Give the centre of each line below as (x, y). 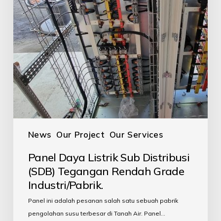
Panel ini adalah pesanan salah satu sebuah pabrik (103, 200)
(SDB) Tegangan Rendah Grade (106, 171)
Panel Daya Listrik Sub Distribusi (109, 157)
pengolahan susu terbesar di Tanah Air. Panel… (96, 213)
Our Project (80, 134)
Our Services (137, 134)
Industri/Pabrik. (65, 185)
